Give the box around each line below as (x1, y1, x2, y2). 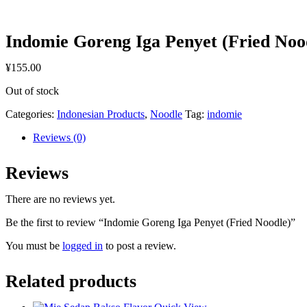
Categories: (5, 108, 57, 120)
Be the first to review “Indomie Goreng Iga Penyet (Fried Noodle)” (5, 217, 295, 228)
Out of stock (5, 85, 59, 97)
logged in (62, 240, 103, 251)
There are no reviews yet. (5, 193, 115, 205)
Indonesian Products (57, 108, 145, 120)
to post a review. (103, 240, 176, 251)
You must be (5, 240, 62, 251)
